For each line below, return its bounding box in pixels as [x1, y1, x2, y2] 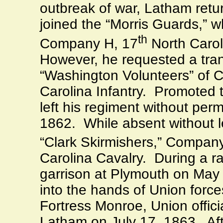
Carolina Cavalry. [40, 150, 146, 166]
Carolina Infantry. [40, 83, 146, 99]
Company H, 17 [40, 35, 138, 51]
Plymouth [111, 166, 169, 182]
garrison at [40, 166, 111, 182]
